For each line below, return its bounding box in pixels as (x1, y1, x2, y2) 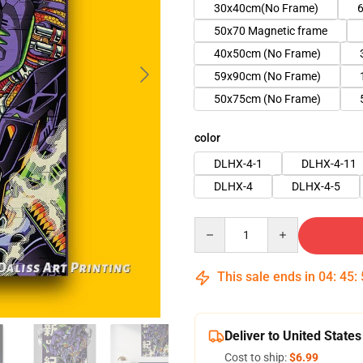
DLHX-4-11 (301, 157, 357, 170)
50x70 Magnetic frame (214, 24, 327, 37)
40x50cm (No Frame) (214, 47, 321, 60)
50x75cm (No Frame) (214, 92, 321, 105)
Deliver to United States (224, 328, 361, 344)
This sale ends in (214, 269, 318, 284)
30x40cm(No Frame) (214, 2, 318, 15)
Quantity (194, 218, 238, 231)
